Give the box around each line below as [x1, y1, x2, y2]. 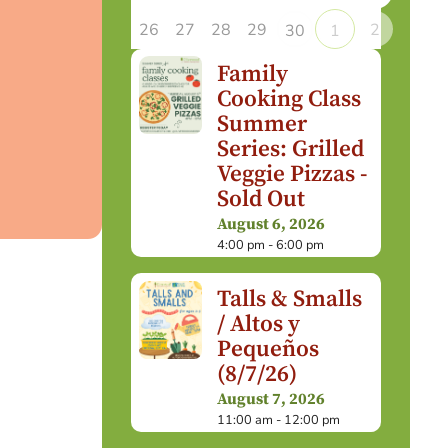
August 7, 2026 [216, 388, 325, 409]
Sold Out [216, 184, 305, 214]
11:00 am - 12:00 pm [216, 410, 340, 429]
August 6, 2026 [216, 214, 325, 235]
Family [216, 59, 288, 89]
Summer [216, 109, 307, 139]
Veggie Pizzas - [216, 159, 367, 189]
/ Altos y [216, 309, 300, 339]
